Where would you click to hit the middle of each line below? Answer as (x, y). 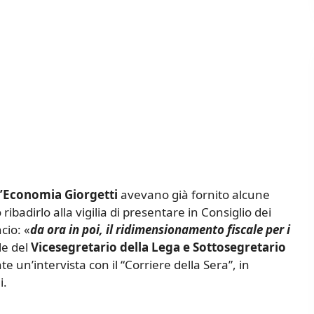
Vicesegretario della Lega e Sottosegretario (158, 247)
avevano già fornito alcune (194, 195)
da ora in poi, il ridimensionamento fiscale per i (160, 230)
